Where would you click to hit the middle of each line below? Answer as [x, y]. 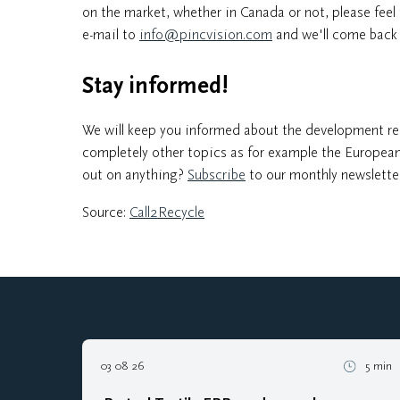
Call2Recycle [167, 212]
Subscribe [217, 175]
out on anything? [135, 175]
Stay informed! [155, 86]
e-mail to [111, 34]
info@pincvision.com [206, 34]
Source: [106, 212]
